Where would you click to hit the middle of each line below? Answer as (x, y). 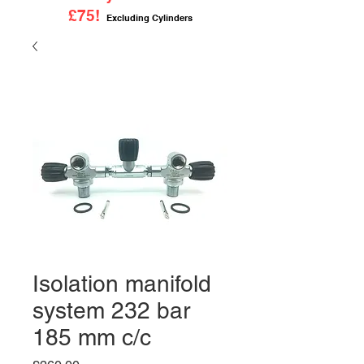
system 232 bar (111, 310)
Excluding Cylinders (149, 18)
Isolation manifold (122, 284)
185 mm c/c (92, 337)
